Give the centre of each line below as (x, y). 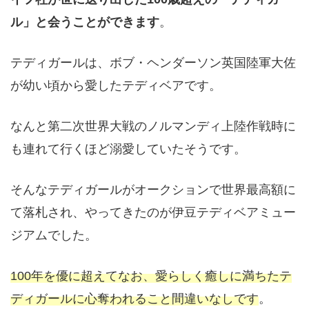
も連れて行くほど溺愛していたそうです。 (128, 149)
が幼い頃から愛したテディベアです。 (116, 85)
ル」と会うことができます (85, 22)
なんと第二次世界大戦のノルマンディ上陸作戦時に (153, 126)
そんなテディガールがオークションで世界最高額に (153, 189)
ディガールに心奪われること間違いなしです (134, 298)
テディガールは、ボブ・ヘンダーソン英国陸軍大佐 (153, 62)
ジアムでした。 (54, 235)
